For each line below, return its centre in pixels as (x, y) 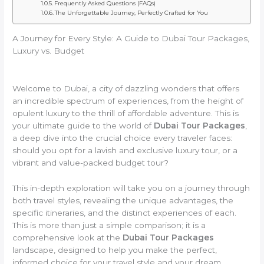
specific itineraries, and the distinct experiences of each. (125, 212)
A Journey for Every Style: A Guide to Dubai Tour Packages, (131, 39)
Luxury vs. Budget (49, 51)
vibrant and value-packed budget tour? (91, 162)
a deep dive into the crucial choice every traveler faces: (123, 138)
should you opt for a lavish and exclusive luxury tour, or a (125, 150)
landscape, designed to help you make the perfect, (115, 250)
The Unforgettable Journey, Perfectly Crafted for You (132, 13)
